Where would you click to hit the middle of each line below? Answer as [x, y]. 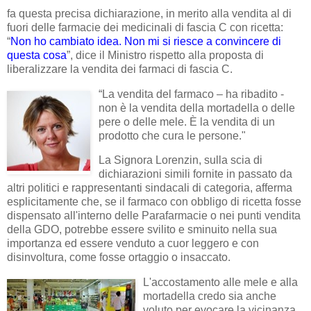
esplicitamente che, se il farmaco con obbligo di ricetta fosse [154, 202]
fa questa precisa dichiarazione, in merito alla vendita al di [149, 13]
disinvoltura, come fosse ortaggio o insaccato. [119, 258]
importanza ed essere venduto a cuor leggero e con [133, 244]
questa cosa [37, 55]
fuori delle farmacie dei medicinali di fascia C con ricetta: [145, 27]
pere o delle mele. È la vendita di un [187, 121]
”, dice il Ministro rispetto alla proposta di [165, 55]
